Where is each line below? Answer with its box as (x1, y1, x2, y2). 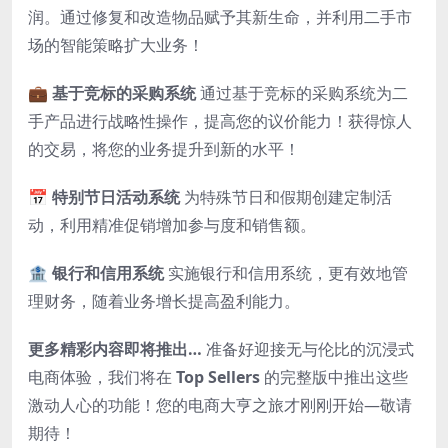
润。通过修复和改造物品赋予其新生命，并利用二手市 (28, 6, 412, 29)
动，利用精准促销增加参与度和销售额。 (28, 214, 316, 237)
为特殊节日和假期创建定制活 (180, 186, 392, 209)
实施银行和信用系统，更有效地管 (164, 262, 408, 285)
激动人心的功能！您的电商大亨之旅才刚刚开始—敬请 (28, 394, 412, 417)
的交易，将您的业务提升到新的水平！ (28, 138, 300, 161)
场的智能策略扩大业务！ (28, 34, 204, 57)
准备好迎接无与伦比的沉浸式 (202, 338, 414, 361)
